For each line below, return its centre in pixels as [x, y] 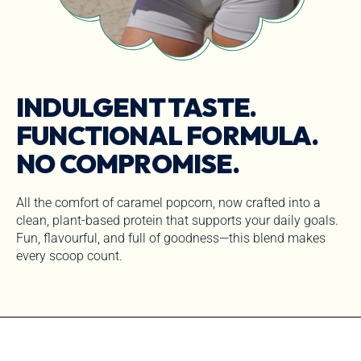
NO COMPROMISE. [128, 163]
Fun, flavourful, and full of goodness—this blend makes [171, 238]
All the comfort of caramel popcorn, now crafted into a [168, 202]
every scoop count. [69, 255]
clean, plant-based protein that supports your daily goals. [177, 220]
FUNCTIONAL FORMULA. [167, 135]
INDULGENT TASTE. [137, 107]
